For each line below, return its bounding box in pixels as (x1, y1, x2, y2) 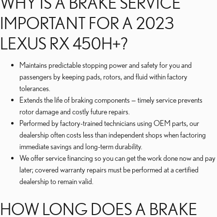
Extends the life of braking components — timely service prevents (19, 95, 202, 104)
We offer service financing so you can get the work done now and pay (19, 154, 216, 162)
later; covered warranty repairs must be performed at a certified (19, 165, 199, 174)
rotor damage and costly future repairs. (19, 107, 130, 116)
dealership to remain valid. (19, 177, 93, 186)
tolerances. (19, 84, 50, 93)
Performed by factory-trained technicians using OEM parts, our (19, 119, 199, 127)
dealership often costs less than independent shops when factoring (19, 130, 206, 139)
